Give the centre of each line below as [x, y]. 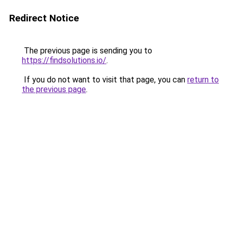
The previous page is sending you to [87, 51]
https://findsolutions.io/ [64, 60]
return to [203, 80]
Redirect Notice [44, 18]
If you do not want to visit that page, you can [105, 80]
